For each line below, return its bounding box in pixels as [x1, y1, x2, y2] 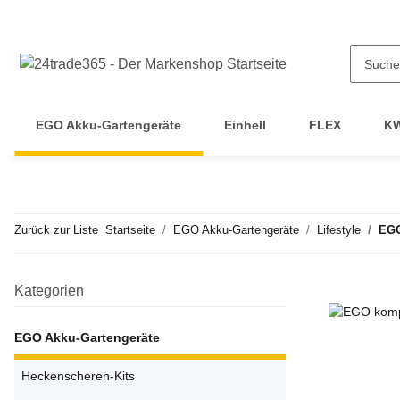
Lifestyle [317, 223, 361, 237]
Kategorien [14, 283, 84, 298]
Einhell [224, 118, 266, 132]
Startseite [105, 223, 155, 237]
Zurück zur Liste [14, 223, 98, 237]
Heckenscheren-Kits [21, 369, 135, 383]
